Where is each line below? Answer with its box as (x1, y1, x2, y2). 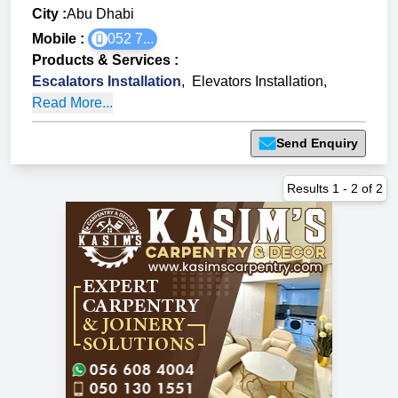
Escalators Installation (32, 74, 181, 90)
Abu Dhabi (67, 6, 134, 22)
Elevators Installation (192, 74, 323, 90)
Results (287, 181, 332, 196)
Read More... (32, 95, 113, 111)
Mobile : (32, 31, 88, 47)
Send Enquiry (276, 136, 358, 151)
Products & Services (32, 52, 171, 68)
